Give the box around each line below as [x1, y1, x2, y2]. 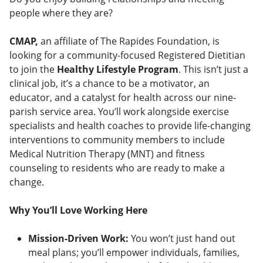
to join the [9, 63, 57, 76]
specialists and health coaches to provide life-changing [9, 119, 251, 133]
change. [9, 176, 44, 189]
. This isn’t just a [178, 63, 248, 76]
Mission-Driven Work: [28, 232, 129, 245]
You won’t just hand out [129, 232, 235, 245]
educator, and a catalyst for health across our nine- [9, 91, 236, 104]
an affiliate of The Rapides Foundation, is [41, 35, 220, 48]
